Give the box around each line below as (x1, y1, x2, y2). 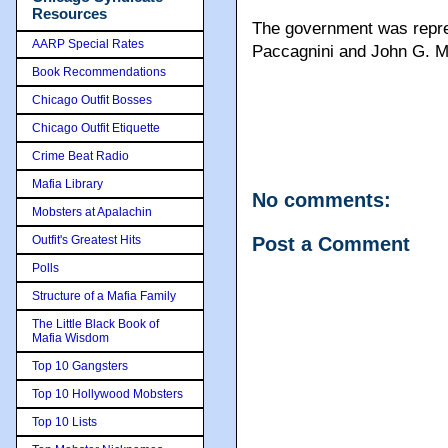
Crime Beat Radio (32, 148, 129, 163)
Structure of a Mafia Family (32, 288, 176, 303)
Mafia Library (32, 176, 103, 191)
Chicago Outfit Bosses (32, 92, 152, 107)
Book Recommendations (32, 64, 166, 79)
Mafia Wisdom (32, 330, 109, 345)
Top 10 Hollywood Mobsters (32, 386, 183, 401)
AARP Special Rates (32, 36, 144, 51)
